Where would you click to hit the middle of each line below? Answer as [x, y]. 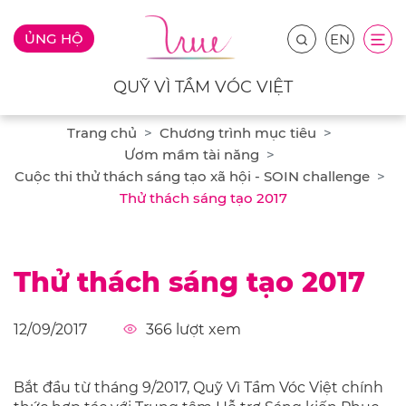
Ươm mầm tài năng [192, 155]
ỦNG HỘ [54, 39]
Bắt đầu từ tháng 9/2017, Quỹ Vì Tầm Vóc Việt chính [198, 388]
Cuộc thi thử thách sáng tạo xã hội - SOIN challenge [192, 177]
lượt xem [208, 330]
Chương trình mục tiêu [238, 133]
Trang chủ [102, 133]
